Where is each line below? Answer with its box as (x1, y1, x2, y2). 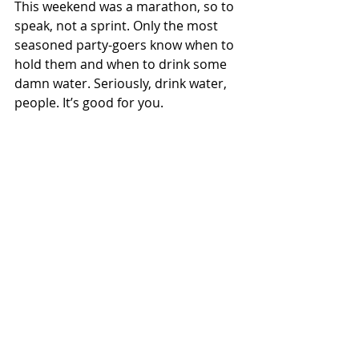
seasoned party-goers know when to (14, 35, 237, 54)
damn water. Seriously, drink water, (14, 74, 230, 92)
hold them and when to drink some (14, 54, 230, 73)
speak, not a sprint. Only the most (14, 16, 221, 34)
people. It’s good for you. (14, 93, 163, 111)
